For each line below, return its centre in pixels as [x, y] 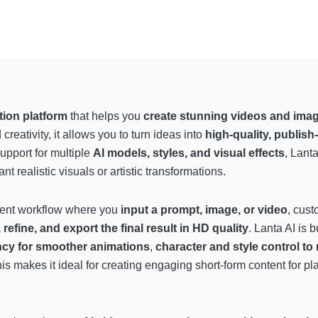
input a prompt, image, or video [204, 209]
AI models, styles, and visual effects [189, 153]
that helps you [105, 116]
